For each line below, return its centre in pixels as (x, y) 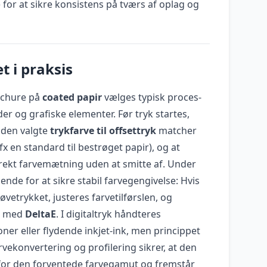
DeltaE (41, 214)
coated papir (72, 97)
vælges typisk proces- (152, 97)
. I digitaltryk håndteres (108, 214)
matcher (176, 130)
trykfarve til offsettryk (103, 130)
